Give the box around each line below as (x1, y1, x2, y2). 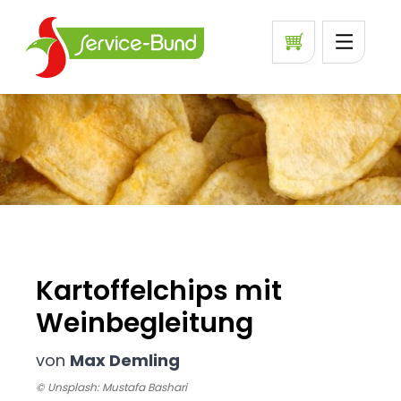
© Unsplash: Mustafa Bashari (36, 380, 187, 396)
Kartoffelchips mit (36, 271, 282, 310)
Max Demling (70, 348, 180, 371)
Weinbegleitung (36, 303, 253, 342)
